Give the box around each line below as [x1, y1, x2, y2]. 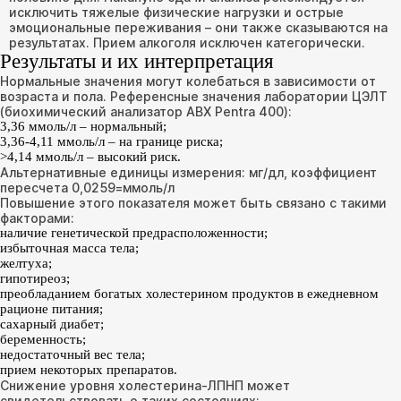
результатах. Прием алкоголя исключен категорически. [9, 35, 365, 50]
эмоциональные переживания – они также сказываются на [9, 20, 388, 35]
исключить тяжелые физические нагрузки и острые [9, 4, 344, 20]
